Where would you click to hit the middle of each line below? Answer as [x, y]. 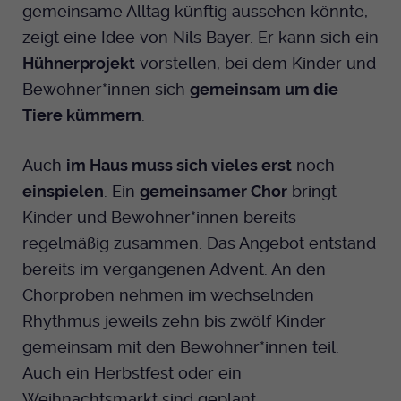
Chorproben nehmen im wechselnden [168, 294]
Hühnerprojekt [79, 63]
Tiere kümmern [82, 115]
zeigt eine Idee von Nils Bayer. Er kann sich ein [200, 37]
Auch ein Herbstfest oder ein [132, 372]
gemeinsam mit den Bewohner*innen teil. [181, 346]
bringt [312, 191]
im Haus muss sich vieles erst [179, 165]
